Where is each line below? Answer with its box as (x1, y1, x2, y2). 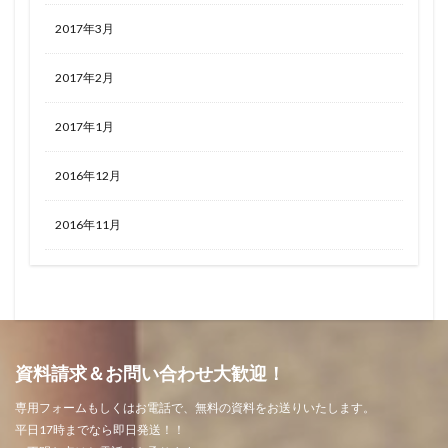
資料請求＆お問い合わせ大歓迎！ (15, 362, 285, 385)
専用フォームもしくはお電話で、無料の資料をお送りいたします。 (15, 400, 375, 416)
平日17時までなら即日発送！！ (15, 422, 185, 438)
